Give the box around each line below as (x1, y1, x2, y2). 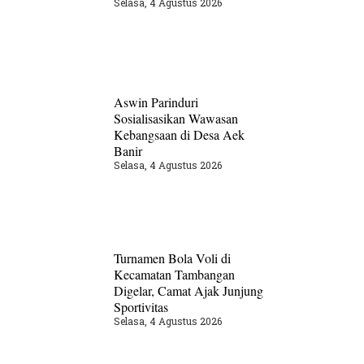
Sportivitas (114, 297, 169, 315)
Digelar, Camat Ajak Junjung (114, 281, 264, 299)
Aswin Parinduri (114, 93, 199, 111)
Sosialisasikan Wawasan (114, 110, 239, 128)
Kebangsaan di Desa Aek (114, 126, 245, 144)
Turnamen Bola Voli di (114, 249, 232, 266)
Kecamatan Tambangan (114, 265, 236, 283)
